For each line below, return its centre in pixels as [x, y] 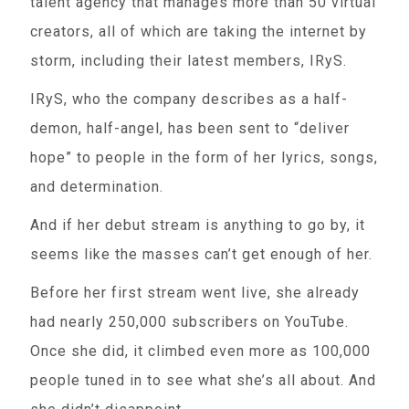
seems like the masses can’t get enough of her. [202, 254]
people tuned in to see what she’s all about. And [204, 380]
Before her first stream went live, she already [195, 293]
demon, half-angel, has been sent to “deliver [190, 128]
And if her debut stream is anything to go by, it [198, 225]
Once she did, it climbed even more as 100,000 [201, 351]
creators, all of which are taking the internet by [199, 31]
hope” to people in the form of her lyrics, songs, [204, 157]
